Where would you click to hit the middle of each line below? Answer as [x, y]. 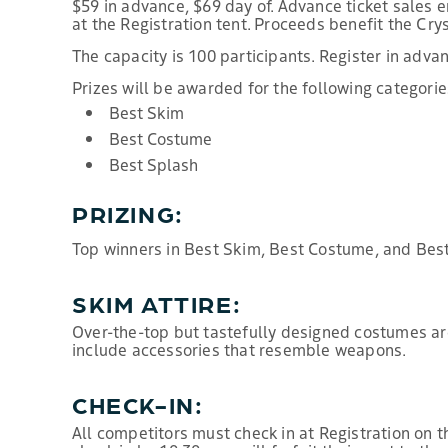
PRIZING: [128, 213]
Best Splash [153, 164]
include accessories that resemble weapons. [239, 349]
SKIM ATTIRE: [157, 303]
